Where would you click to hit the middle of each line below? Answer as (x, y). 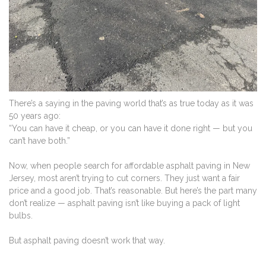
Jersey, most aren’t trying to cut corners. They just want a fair (124, 178)
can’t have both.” (39, 141)
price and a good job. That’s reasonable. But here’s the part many (133, 191)
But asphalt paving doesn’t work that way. (87, 241)
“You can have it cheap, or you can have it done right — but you (131, 129)
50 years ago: (35, 116)
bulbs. (21, 216)
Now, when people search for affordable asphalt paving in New (129, 166)
